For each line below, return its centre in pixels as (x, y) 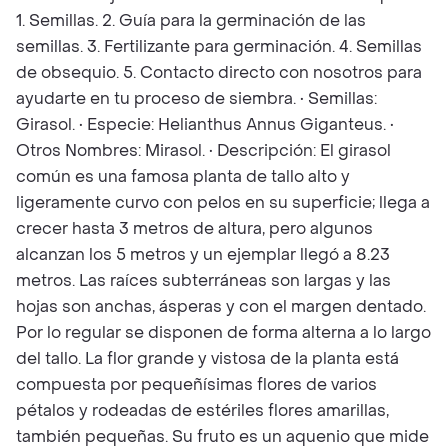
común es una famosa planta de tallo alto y (183, 176)
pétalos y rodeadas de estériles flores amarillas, (202, 410)
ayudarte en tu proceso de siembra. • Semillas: (196, 98)
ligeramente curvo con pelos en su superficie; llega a (223, 202)
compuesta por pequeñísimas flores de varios (196, 384)
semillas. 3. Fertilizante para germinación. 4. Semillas (219, 46)
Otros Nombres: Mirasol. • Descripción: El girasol (203, 150)
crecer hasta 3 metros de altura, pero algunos (194, 228)
